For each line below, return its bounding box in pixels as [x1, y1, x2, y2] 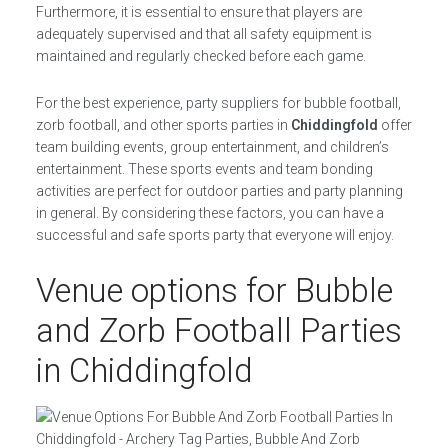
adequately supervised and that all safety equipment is [35, 26, 372, 42]
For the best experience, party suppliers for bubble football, [35, 95, 401, 111]
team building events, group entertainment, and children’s [35, 139, 389, 155]
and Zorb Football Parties [35, 311, 402, 350]
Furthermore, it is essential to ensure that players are [35, 4, 362, 20]
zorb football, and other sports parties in [35, 117, 291, 133]
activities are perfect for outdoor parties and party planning [35, 183, 403, 199]
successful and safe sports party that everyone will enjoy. [35, 227, 394, 243]
